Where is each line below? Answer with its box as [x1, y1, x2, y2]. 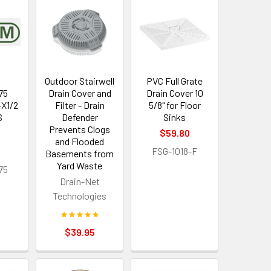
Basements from [45, 148, 114, 160]
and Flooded [55, 135, 105, 148]
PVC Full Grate [146, 75, 203, 87]
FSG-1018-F [152, 145, 198, 157]
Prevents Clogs [49, 123, 111, 135]
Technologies [53, 190, 107, 202]
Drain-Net [59, 175, 100, 188]
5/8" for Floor [148, 99, 201, 111]
